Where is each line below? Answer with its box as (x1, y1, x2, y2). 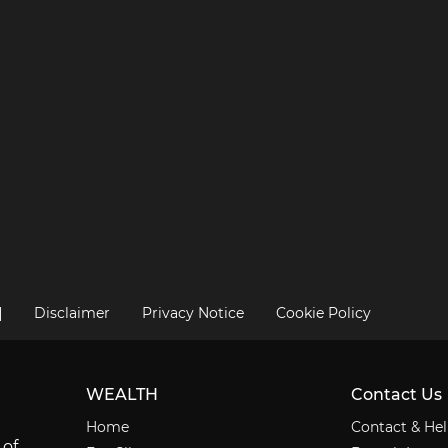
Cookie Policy (276, 303, 371, 322)
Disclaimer (34, 303, 110, 322)
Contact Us (350, 384, 442, 404)
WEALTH (86, 384, 159, 404)
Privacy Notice (142, 303, 244, 322)
